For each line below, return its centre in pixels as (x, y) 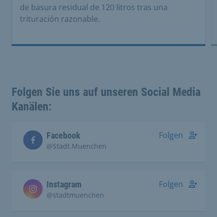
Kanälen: (32, 106)
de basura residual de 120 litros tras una (94, 7)
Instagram (64, 184)
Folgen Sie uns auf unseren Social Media (106, 92)
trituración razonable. (60, 19)
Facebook (63, 135)
